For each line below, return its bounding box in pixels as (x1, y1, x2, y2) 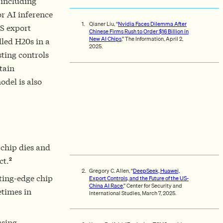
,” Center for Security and (123, 181, 182, 190)
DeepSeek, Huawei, (133, 166, 180, 175)
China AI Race (89, 181, 123, 190)
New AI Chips (89, 34, 121, 44)
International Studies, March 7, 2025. (89, 188, 176, 198)
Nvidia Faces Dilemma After (118, 19, 187, 29)
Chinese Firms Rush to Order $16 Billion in (89, 27, 189, 36)
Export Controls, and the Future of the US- (89, 173, 189, 183)
